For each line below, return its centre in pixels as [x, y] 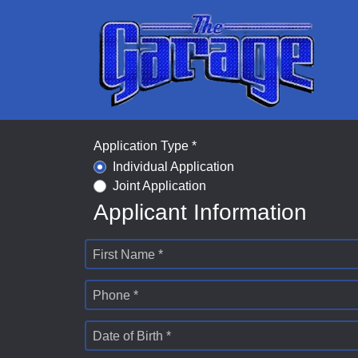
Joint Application [159, 185]
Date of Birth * [132, 336]
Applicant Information [200, 212]
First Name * [128, 254]
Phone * [115, 295]
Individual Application [173, 166]
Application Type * [145, 146]
